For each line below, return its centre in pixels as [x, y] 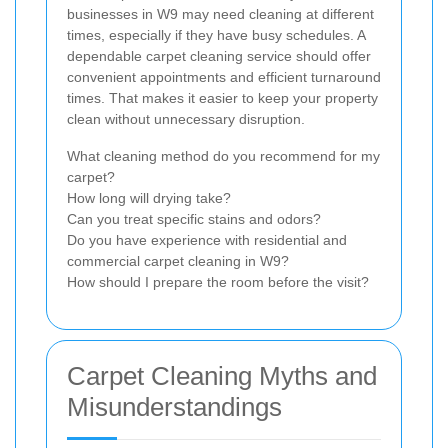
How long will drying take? [149, 197]
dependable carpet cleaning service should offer [219, 55]
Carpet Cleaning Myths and [222, 375]
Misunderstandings [174, 406]
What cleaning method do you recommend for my [223, 155]
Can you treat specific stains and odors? [194, 218]
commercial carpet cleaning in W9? [178, 260]
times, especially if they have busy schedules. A [216, 34]
